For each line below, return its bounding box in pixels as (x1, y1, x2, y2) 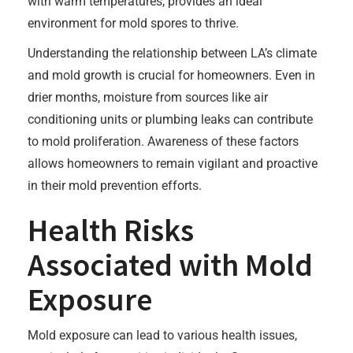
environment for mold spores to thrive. (28, 16, 239, 31)
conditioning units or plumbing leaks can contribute (28, 112, 313, 127)
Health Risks (28, 210, 194, 250)
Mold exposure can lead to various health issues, (28, 328, 297, 343)
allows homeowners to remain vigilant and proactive (28, 156, 318, 171)
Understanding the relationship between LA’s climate (28, 46, 317, 61)
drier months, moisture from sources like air (28, 90, 268, 105)
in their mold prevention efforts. (28, 178, 202, 193)
